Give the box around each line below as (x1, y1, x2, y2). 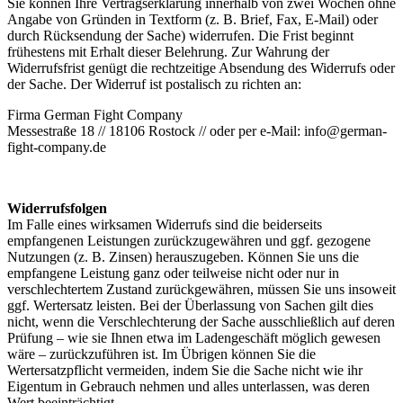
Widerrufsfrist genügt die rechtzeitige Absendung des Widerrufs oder (7, 60, 395, 76)
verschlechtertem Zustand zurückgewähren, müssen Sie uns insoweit (7, 282, 396, 298)
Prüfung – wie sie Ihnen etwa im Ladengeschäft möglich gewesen (7, 330, 381, 346)
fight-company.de (7, 139, 106, 156)
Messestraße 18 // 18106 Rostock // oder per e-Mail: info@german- (7, 123, 387, 139)
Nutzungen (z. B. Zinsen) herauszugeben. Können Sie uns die (7, 249, 359, 265)
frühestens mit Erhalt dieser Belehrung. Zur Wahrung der (7, 44, 329, 60)
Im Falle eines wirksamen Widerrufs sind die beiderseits (7, 217, 322, 233)
